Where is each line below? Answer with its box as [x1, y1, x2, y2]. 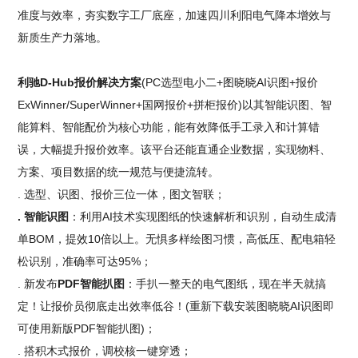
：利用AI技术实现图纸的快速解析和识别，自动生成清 [69, 210, 337, 224]
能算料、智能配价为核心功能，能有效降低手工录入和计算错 [18, 121, 320, 134]
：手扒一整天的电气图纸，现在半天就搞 [125, 277, 327, 291]
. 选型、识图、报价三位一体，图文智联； [18, 188, 226, 201]
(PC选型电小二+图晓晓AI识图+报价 [141, 76, 319, 89]
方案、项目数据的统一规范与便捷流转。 [18, 165, 220, 179]
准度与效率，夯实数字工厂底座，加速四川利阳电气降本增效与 [18, 9, 332, 22]
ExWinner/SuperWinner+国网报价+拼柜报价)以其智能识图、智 [18, 98, 332, 112]
